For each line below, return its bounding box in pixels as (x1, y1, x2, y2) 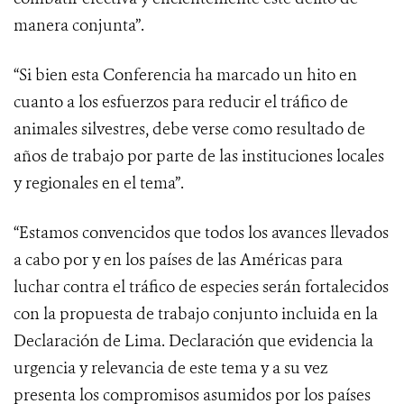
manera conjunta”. (14, 14, 144, 37)
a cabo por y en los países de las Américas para (14, 249, 343, 271)
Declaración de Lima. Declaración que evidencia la (14, 330, 373, 353)
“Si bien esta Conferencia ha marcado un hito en (14, 64, 357, 87)
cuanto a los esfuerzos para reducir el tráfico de (14, 91, 348, 114)
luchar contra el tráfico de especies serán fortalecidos (14, 276, 389, 298)
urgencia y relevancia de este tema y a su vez (14, 357, 327, 380)
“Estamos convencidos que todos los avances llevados (14, 222, 389, 244)
